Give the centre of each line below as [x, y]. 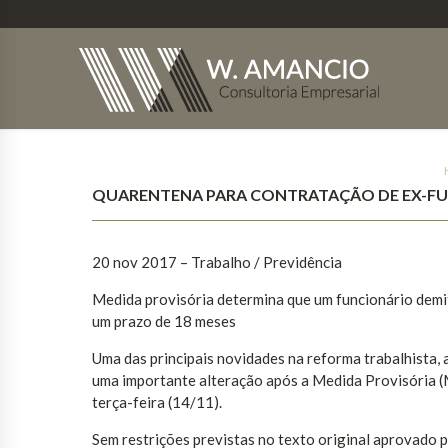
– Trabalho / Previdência [261, 262]
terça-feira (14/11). [157, 402]
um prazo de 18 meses [164, 321]
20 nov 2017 [134, 262]
